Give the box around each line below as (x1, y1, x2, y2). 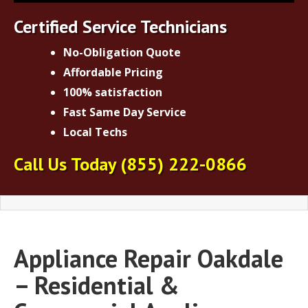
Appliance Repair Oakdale (14, 241, 283, 274)
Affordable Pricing (63, 64, 163, 80)
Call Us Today (14, 152, 120, 175)
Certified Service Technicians (14, 14, 227, 38)
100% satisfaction (63, 84, 162, 100)
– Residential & (14, 268, 179, 301)
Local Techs (63, 124, 127, 140)
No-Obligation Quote (63, 44, 181, 60)
